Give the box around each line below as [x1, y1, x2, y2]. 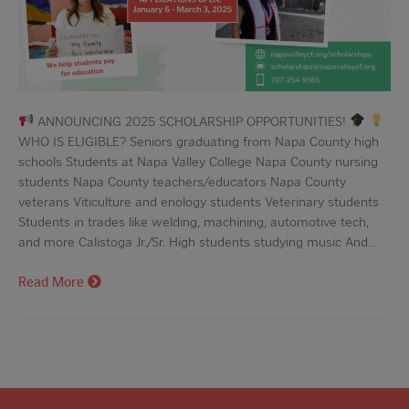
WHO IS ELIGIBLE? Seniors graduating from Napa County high [18, 132, 379, 150]
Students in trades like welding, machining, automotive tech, [18, 213, 369, 230]
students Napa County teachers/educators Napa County [18, 173, 346, 190]
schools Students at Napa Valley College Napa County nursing [18, 152, 378, 170]
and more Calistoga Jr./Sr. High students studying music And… [18, 233, 377, 250]
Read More [18, 273, 88, 290]
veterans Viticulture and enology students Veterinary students [18, 193, 379, 210]
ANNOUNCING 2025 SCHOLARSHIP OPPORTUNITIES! [34, 112, 351, 130]
